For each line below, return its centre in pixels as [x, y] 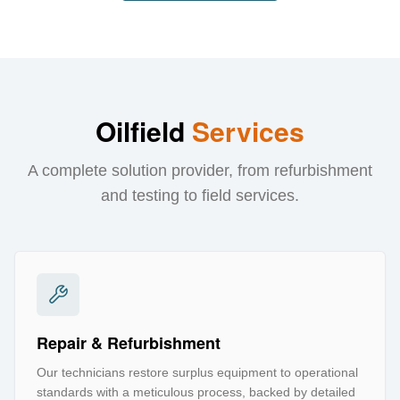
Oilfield [140, 130]
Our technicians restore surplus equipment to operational [197, 372]
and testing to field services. [200, 195]
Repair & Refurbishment [129, 342]
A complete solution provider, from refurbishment [200, 170]
